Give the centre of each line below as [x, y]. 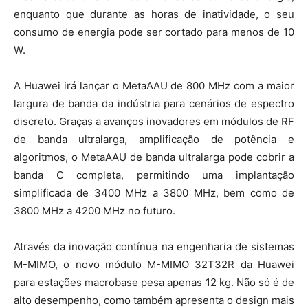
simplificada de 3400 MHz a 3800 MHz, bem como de [154, 192]
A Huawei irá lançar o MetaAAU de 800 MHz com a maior [154, 85]
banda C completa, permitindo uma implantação [154, 175]
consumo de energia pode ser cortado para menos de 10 [154, 32]
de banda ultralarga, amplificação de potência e [154, 139]
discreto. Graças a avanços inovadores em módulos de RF [154, 121]
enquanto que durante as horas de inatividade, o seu [154, 14]
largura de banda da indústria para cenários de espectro [154, 103]
